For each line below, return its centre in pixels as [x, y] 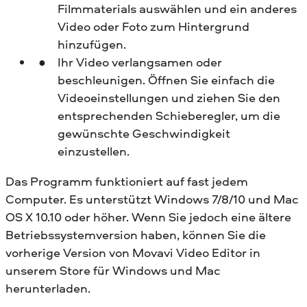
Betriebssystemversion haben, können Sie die [136, 234]
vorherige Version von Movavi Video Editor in [133, 252]
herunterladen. [48, 288]
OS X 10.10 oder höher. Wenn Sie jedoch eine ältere [148, 217]
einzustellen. [93, 151]
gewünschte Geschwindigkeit [144, 133]
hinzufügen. [91, 44]
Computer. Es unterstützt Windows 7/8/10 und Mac [152, 199]
